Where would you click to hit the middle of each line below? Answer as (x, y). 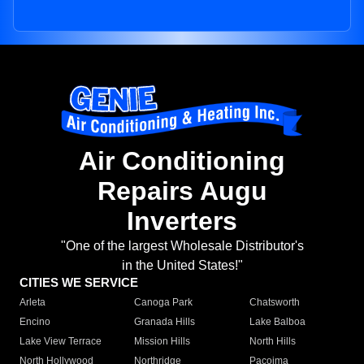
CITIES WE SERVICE (79, 283)
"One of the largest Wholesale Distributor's (182, 246)
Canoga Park (164, 303)
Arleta (32, 303)
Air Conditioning (182, 161)
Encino (35, 322)
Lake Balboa (277, 322)
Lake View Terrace (61, 342)
